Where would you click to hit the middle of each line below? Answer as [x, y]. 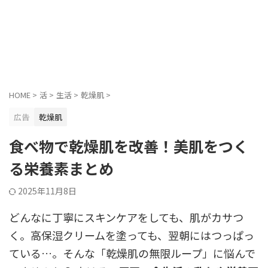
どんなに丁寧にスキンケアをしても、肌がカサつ [126, 217]
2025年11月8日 [47, 191]
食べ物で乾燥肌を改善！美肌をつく [129, 146]
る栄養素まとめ [61, 168]
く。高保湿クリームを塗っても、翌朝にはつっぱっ [132, 235]
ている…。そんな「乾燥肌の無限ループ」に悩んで [132, 253]
